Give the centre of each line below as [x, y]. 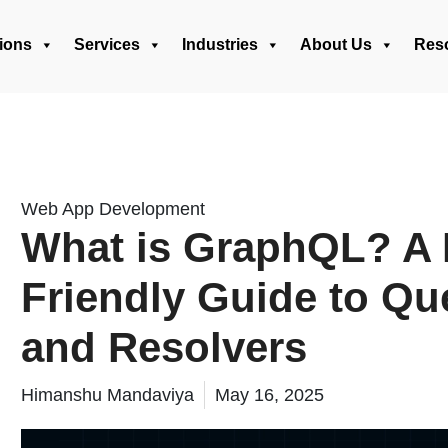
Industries [220, 44]
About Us [336, 44]
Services [107, 44]
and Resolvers [164, 347]
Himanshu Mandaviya [107, 395]
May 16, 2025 [269, 395]
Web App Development [113, 209]
